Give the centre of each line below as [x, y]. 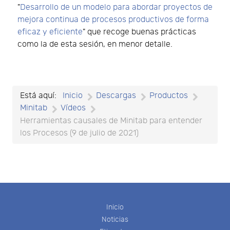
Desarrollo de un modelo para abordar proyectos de [116, 8]
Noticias [115, 219]
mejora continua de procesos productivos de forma [113, 20]
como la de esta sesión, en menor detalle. [95, 45]
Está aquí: [40, 96]
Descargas [116, 96]
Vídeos [73, 108]
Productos [169, 96]
